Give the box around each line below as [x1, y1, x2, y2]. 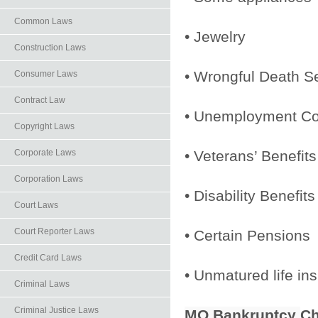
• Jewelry [185, 28, 250, 45]
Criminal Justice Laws [14, 305, 99, 315]
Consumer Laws [14, 69, 77, 79]
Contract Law [14, 95, 65, 105]
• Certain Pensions [185, 226, 310, 243]
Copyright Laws [14, 121, 75, 131]
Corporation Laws [14, 174, 83, 184]
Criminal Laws [14, 279, 70, 289]
